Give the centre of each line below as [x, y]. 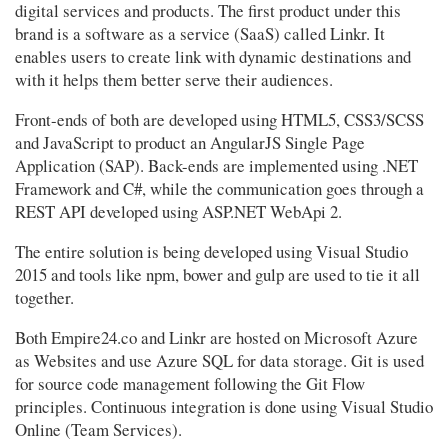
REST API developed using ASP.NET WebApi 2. [178, 212]
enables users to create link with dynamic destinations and [213, 57]
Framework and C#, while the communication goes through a [219, 189]
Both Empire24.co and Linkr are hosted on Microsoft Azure [216, 337]
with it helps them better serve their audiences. [174, 80]
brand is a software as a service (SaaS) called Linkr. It [200, 34]
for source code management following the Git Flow [190, 383]
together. [44, 297]
